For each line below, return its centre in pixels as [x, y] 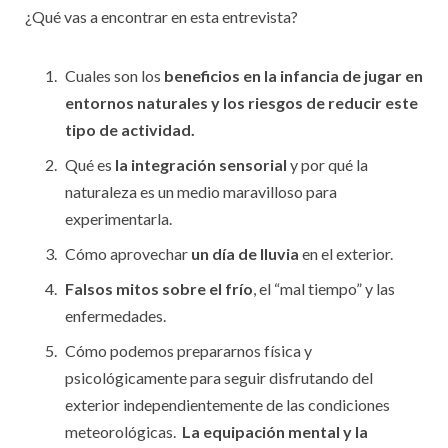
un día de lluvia [245, 253]
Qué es [90, 164]
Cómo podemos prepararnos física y [188, 350]
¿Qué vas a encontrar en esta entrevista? [161, 16]
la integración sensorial [201, 164]
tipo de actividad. [130, 129]
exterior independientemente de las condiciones [227, 404]
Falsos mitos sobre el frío [159, 288]
